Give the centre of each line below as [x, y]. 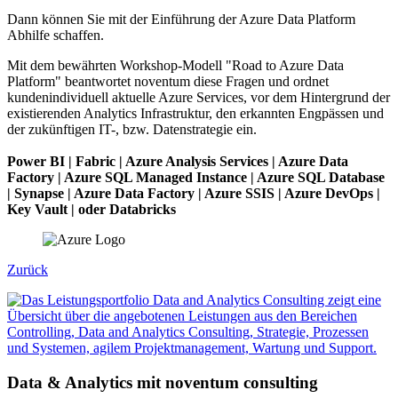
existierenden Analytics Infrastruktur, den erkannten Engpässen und [197, 114]
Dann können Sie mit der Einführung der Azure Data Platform [181, 20]
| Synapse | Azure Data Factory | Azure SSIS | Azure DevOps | [194, 194]
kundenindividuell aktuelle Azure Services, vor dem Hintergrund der [199, 98]
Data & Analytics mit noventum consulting [163, 383]
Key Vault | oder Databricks [92, 210]
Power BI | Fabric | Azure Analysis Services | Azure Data [178, 162]
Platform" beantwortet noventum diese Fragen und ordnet [168, 82]
